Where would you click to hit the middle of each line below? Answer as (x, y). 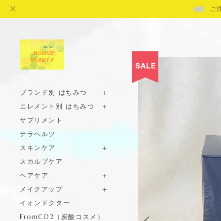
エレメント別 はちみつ (57, 106)
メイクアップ (41, 189)
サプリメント (41, 120)
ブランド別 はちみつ (54, 92)
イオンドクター (45, 203)
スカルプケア (41, 161)
